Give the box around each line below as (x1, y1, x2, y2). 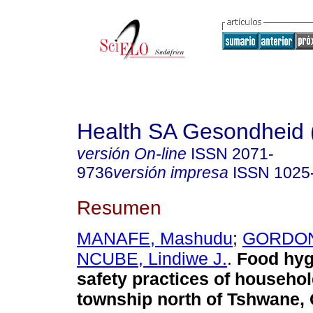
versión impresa (113, 163, 228, 182)
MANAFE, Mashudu (77, 228, 233, 249)
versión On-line (77, 145, 187, 163)
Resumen (77, 196, 161, 219)
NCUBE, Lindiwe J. (77, 249, 227, 269)
